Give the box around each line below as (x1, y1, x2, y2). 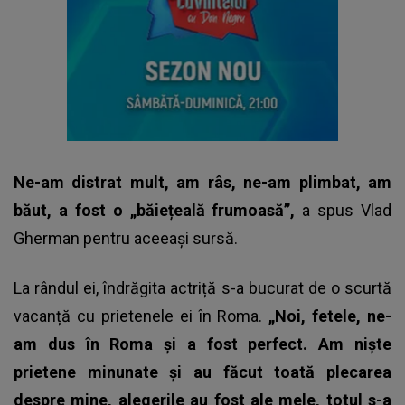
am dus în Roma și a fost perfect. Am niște (14, 334, 391, 353)
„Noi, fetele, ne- (268, 306, 391, 325)
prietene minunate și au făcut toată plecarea (14, 362, 391, 381)
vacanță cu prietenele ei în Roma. (14, 306, 269, 325)
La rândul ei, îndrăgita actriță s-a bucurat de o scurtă (14, 278, 391, 297)
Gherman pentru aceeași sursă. (14, 228, 238, 248)
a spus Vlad (302, 200, 391, 220)
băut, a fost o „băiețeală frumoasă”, (14, 200, 303, 220)
